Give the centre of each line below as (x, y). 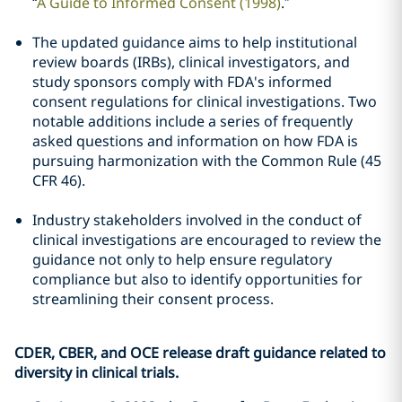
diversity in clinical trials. (96, 372)
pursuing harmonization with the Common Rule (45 (207, 161)
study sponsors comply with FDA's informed (182, 82)
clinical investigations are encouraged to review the (207, 240)
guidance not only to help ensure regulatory (182, 259)
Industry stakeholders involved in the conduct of (197, 220)
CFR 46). (59, 180)
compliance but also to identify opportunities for (197, 279)
